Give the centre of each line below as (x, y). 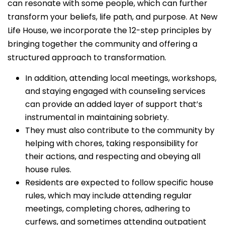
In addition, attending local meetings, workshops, (121, 78)
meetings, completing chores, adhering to (108, 208)
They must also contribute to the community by (120, 130)
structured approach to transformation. (87, 57)
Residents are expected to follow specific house (119, 182)
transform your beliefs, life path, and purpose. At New (113, 17)
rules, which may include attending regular (108, 195)
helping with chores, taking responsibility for (112, 143)
